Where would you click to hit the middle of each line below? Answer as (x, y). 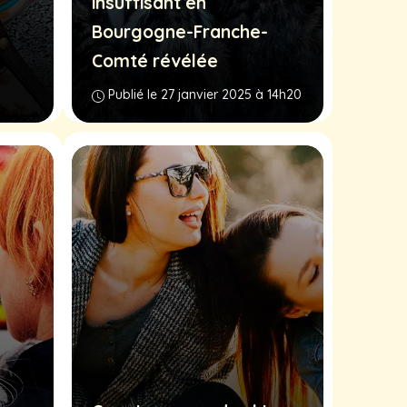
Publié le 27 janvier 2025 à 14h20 (205, 95)
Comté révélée (155, 61)
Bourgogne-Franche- (180, 32)
